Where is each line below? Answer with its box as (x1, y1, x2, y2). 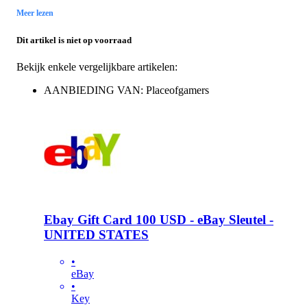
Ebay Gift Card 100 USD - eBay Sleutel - (44, 212, 273, 227)
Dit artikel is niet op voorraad (16, 34, 132, 45)
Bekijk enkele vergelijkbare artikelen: (16, 61, 177, 73)
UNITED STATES (44, 227, 149, 242)
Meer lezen (16, 8, 53, 18)
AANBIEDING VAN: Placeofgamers (44, 84, 209, 97)
